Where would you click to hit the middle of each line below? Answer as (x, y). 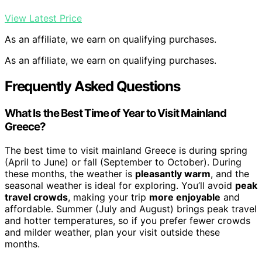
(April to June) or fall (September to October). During (123, 162)
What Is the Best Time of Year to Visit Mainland (116, 113)
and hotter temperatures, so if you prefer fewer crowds (127, 220)
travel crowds (36, 197)
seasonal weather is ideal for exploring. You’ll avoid (120, 185)
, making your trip (108, 197)
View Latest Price (43, 18)
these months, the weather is (70, 173)
